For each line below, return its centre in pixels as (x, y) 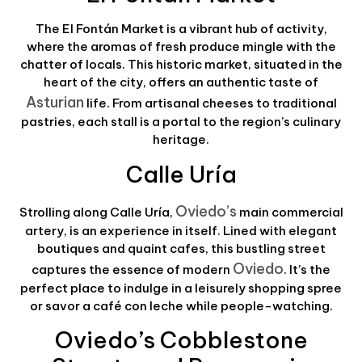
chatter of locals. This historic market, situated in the (181, 65)
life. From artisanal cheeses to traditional (210, 103)
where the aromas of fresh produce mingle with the (181, 47)
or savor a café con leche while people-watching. (181, 305)
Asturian (55, 103)
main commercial (290, 212)
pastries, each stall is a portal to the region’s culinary (181, 122)
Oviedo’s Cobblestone (181, 340)
